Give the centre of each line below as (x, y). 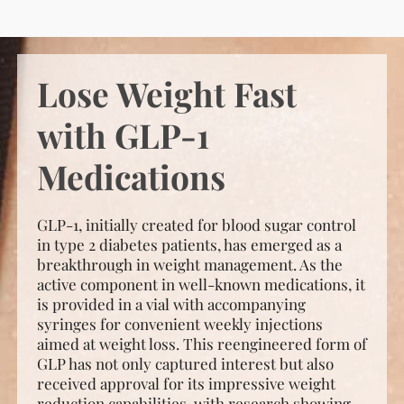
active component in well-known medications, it (201, 284)
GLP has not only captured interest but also (185, 363)
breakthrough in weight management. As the (189, 264)
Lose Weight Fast (166, 94)
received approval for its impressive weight (186, 383)
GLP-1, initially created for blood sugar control (196, 225)
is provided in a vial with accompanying (171, 304)
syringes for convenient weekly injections (179, 324)
